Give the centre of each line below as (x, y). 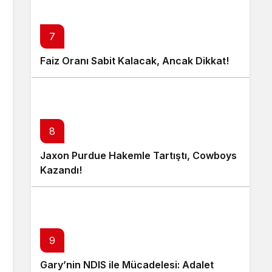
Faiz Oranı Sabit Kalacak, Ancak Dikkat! (134, 61)
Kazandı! (61, 170)
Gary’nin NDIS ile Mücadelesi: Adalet (127, 265)
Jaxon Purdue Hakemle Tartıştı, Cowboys (138, 155)
